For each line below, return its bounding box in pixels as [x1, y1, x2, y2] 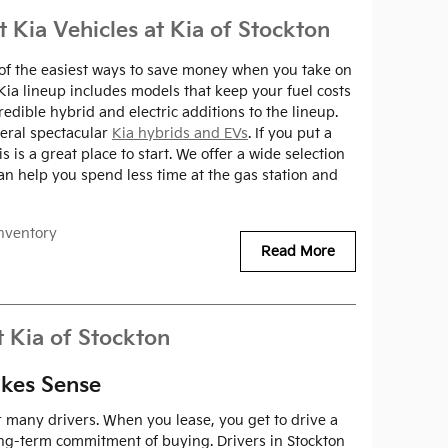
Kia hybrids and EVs [112, 124, 248, 142]
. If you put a [248, 124, 332, 142]
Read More [260, 243, 335, 261]
